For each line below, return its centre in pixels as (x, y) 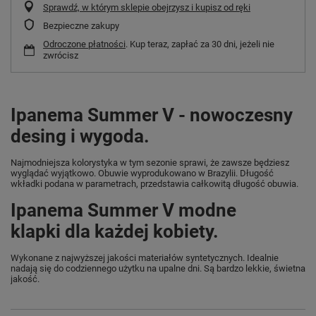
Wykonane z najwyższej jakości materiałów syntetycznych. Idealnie (145, 257)
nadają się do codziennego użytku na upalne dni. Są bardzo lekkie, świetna (158, 268)
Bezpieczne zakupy (81, 25)
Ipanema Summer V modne (123, 210)
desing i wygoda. (80, 136)
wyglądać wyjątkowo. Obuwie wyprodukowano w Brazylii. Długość (142, 173)
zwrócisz (61, 55)
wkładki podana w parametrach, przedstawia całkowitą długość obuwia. (154, 183)
